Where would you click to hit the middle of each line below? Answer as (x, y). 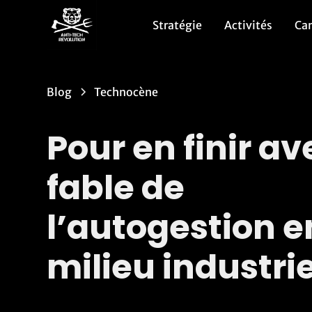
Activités (248, 25)
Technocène (126, 92)
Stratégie (177, 25)
